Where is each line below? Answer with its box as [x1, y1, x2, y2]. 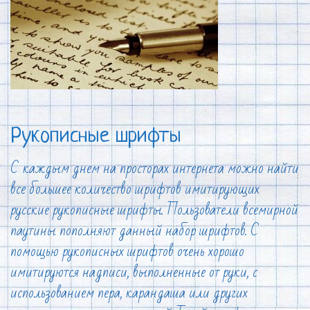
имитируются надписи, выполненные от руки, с [10, 258, 257, 286]
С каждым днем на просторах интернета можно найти [10, 154, 299, 182]
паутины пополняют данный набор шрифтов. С [10, 217, 259, 244]
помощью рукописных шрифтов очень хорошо [10, 237, 244, 265]
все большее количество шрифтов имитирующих [10, 175, 259, 203]
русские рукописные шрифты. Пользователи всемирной [10, 196, 298, 224]
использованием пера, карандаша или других [10, 279, 248, 307]
